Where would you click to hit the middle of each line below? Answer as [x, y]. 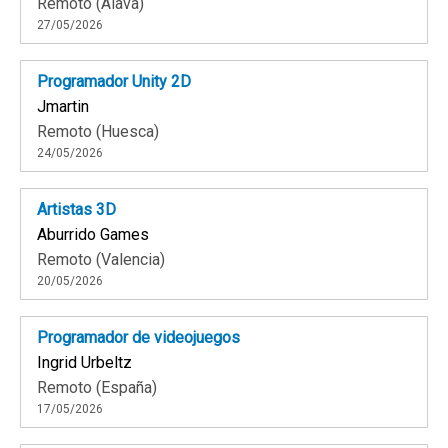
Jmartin [63, 107]
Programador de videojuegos [138, 338]
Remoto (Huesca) [98, 132]
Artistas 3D [76, 210]
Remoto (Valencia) [101, 260]
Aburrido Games [93, 235]
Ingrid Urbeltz [84, 363]
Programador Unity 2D [114, 82]
